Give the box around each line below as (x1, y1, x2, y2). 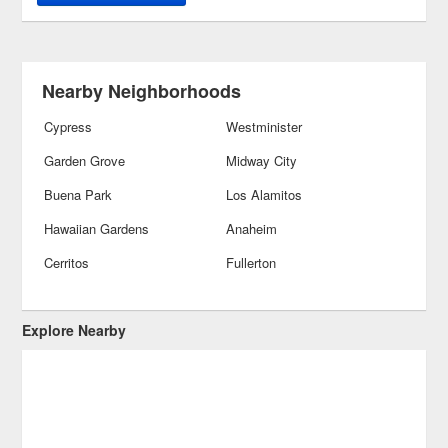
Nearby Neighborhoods (42, 78, 242, 104)
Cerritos (44, 253, 90, 272)
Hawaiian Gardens (44, 219, 150, 238)
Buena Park (44, 185, 113, 204)
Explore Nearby (22, 320, 127, 340)
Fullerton (225, 253, 276, 272)
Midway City (225, 151, 297, 170)
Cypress (44, 117, 93, 136)
